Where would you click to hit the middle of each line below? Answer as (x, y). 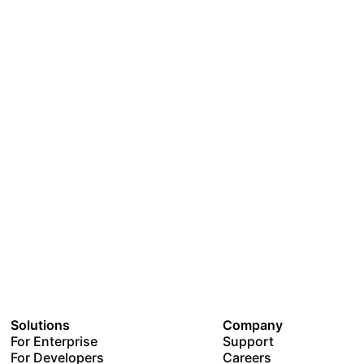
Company (253, 325)
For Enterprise (54, 341)
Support (249, 341)
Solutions (41, 325)
